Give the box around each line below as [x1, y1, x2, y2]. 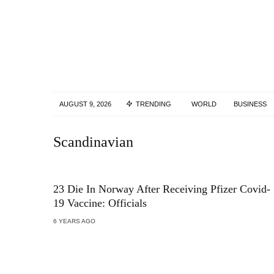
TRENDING [136, 100, 171, 108]
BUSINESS [234, 100, 267, 108]
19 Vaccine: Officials [53, 197, 147, 209]
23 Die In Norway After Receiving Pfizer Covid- [53, 183, 270, 195]
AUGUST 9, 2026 [59, 100, 111, 108]
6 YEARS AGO [53, 218, 95, 224]
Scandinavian [53, 134, 133, 150]
